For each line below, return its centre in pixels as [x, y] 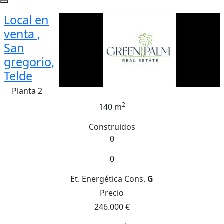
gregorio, [29, 62]
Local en [26, 20]
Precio [112, 193]
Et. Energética [96, 179]
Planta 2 [27, 91]
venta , [22, 34]
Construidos [112, 127]
